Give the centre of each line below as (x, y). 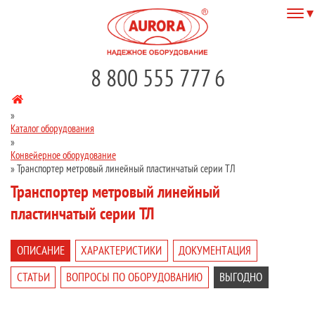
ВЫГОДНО (241, 277)
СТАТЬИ (33, 277)
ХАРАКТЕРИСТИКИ (122, 251)
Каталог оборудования (52, 129)
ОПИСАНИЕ (40, 251)
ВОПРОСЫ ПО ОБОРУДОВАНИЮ (135, 277)
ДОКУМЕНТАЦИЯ (215, 251)
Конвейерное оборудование (63, 155)
